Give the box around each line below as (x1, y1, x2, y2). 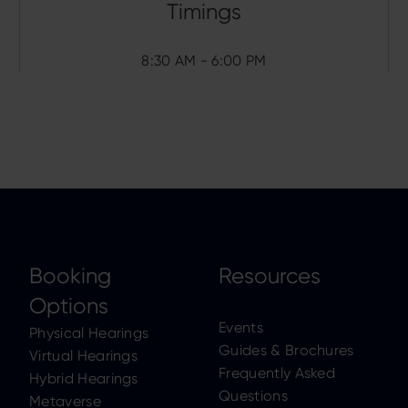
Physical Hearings (29, 324, 149, 342)
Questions (219, 387, 288, 404)
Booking (29, 263, 111, 289)
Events (219, 319, 263, 336)
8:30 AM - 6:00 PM (141, 52, 267, 69)
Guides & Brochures (219, 342, 354, 359)
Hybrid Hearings (29, 370, 138, 387)
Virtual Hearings (29, 347, 138, 364)
